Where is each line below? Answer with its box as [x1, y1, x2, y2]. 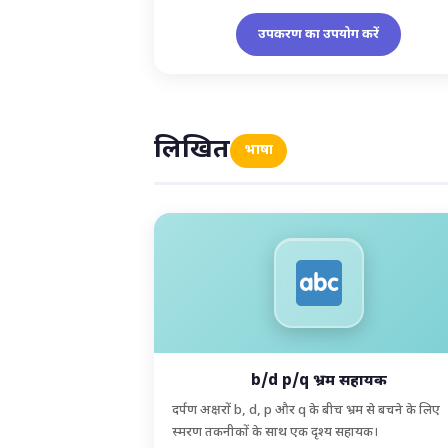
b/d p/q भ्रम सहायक [250, 371, 387, 391]
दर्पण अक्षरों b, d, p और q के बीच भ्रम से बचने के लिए [172, 401, 441, 419]
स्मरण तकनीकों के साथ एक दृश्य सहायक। [172, 423, 379, 441]
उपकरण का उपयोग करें [258, 25, 380, 43]
